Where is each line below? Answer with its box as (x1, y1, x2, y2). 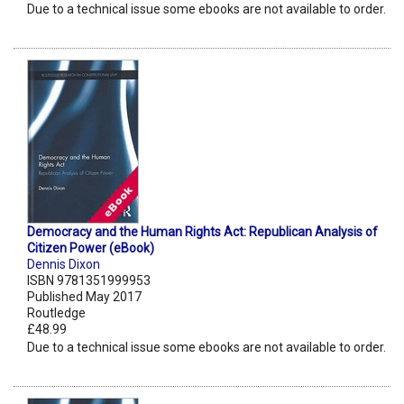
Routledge (27, 306, 86, 321)
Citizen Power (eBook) (27, 241, 154, 256)
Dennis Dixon (27, 257, 100, 272)
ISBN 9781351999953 (27, 273, 151, 289)
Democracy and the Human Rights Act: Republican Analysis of (27, 225, 378, 240)
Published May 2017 (27, 289, 142, 305)
